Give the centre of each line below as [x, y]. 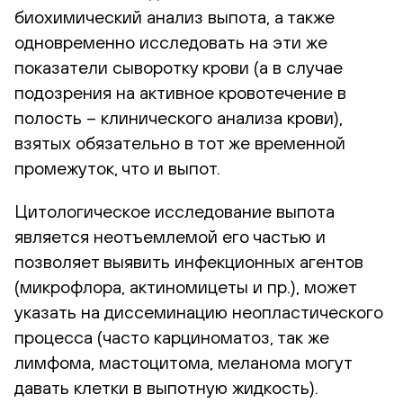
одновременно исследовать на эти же [171, 41]
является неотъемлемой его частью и [170, 236]
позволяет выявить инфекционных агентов [189, 261]
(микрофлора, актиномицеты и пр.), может [185, 286]
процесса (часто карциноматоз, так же [172, 336]
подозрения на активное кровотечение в [180, 92]
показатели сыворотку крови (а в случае [179, 67]
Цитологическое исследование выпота [175, 210]
